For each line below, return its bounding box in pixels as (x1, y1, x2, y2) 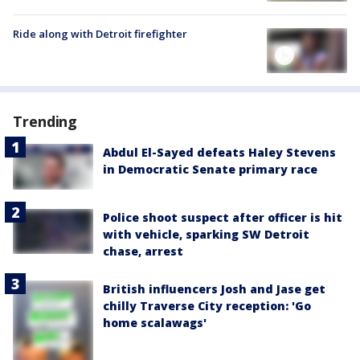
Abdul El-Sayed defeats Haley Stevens (103, 145, 336, 161)
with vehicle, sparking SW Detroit (103, 226, 309, 242)
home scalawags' (103, 314, 207, 330)
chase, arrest (103, 243, 183, 259)
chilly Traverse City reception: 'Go (103, 297, 311, 313)
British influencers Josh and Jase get (103, 280, 325, 297)
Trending (13, 112, 78, 132)
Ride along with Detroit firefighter (13, 27, 187, 42)
